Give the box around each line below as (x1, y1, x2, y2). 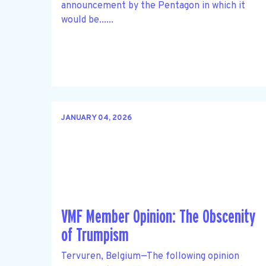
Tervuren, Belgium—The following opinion (61, 250, 239, 262)
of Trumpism (61, 226, 129, 245)
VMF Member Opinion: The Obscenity (61, 208, 256, 227)
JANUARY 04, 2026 (61, 113, 132, 123)
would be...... (61, 14, 113, 26)
